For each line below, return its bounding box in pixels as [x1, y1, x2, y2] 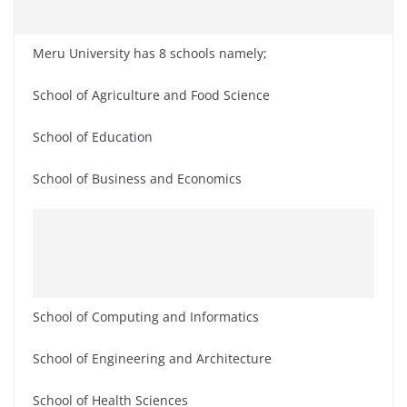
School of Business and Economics [33, 170, 242, 188]
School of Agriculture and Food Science [33, 86, 270, 104]
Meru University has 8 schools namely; [33, 45, 267, 63]
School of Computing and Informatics [33, 308, 259, 326]
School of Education [33, 128, 153, 146]
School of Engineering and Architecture [33, 350, 272, 368]
